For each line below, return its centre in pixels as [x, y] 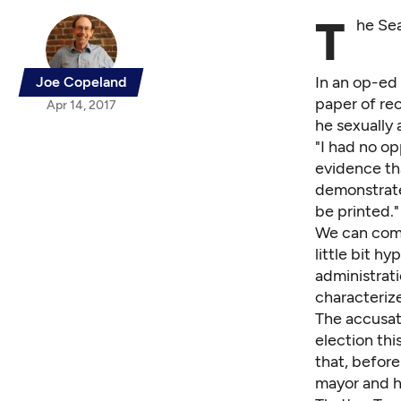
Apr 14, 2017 [81, 106]
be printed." [357, 212]
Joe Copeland [81, 82]
